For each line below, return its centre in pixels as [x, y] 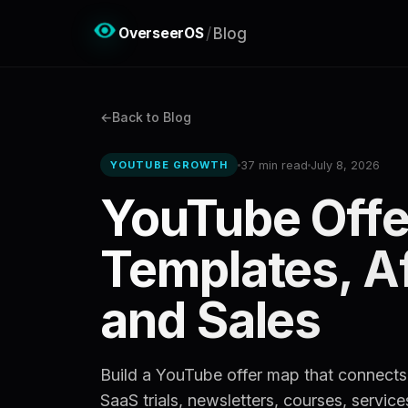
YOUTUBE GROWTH [169, 165]
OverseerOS [161, 33]
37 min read [275, 165]
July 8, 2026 [346, 165]
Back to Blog [152, 117]
